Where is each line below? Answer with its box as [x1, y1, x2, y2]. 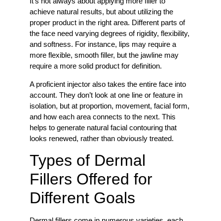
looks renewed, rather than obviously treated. [30, 134, 176, 143]
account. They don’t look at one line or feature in [30, 90, 183, 99]
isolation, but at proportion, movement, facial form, [30, 101, 189, 110]
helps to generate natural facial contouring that [30, 123, 177, 132]
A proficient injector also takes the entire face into [30, 79, 186, 88]
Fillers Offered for [30, 170, 152, 188]
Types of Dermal [30, 151, 146, 170]
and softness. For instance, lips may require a [30, 40, 176, 49]
